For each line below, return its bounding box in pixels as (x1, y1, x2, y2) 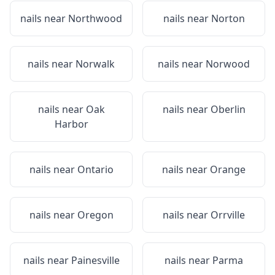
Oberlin (210, 103, 246, 116)
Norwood (206, 57, 250, 71)
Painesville (71, 254, 120, 267)
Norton (211, 12, 245, 25)
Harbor (54, 117, 88, 131)
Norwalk (76, 57, 115, 71)
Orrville (211, 208, 245, 222)
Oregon (77, 208, 114, 222)
